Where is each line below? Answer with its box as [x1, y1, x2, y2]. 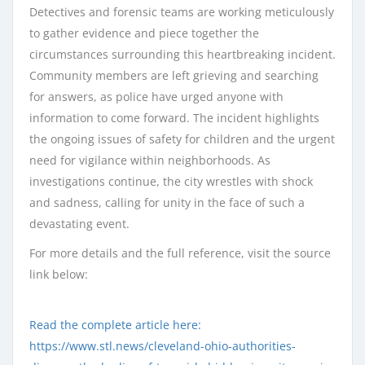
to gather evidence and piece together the [29, 24, 259, 41]
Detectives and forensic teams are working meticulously [29, 3, 334, 20]
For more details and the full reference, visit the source [29, 244, 331, 261]
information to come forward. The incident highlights [29, 109, 319, 125]
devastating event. [29, 215, 130, 231]
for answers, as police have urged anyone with [29, 88, 284, 104]
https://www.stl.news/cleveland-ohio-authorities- [29, 337, 296, 354]
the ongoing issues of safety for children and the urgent [29, 130, 335, 147]
